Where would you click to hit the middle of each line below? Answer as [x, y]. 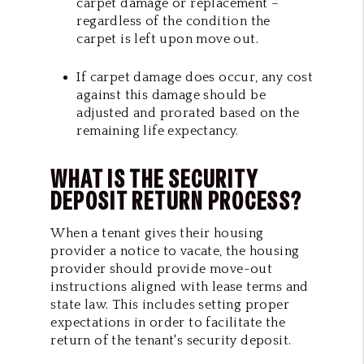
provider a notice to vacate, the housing [175, 251]
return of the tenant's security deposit [169, 340]
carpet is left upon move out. [167, 39]
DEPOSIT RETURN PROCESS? [176, 201]
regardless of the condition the [173, 21]
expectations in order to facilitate [158, 322]
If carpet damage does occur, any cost [195, 77]
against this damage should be [171, 95]
